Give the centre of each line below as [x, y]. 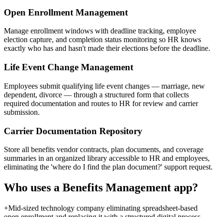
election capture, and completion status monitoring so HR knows [102, 40]
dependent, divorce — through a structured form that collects [96, 94]
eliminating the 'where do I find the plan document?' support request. [108, 167]
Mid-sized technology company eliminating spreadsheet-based [103, 208]
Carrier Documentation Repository [73, 131]
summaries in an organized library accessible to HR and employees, [107, 158]
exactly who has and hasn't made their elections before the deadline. [107, 48]
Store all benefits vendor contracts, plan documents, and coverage [104, 150]
